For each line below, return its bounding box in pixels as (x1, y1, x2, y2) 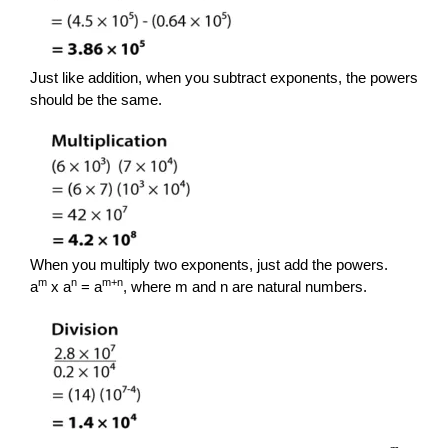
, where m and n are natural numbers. (123, 277, 367, 295)
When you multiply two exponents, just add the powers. (30, 255, 388, 273)
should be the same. (30, 90, 162, 108)
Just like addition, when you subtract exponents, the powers (30, 68, 418, 86)
